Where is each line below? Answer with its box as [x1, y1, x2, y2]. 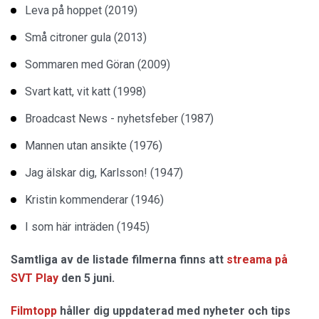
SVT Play [11, 271, 58, 285]
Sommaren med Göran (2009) [25, 57, 170, 71]
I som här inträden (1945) [25, 219, 150, 234]
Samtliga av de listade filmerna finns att [11, 252, 226, 266]
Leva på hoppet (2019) [25, 3, 137, 17]
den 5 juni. [58, 271, 115, 285]
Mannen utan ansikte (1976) [25, 138, 162, 152]
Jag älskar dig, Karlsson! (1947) [25, 165, 183, 179]
